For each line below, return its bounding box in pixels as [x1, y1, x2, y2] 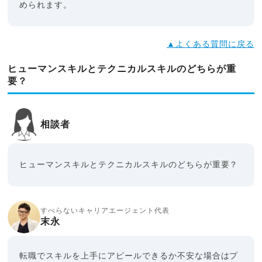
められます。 [19, 1, 73, 10]
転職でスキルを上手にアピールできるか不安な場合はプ [19, 252, 239, 261]
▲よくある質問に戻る [166, 40, 254, 49]
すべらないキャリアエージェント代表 [40, 207, 170, 215]
